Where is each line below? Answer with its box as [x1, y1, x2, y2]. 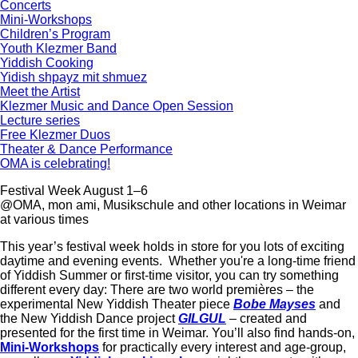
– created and [226, 312, 307, 325]
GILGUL [178, 312, 226, 325]
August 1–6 [81, 184, 148, 197]
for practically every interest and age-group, [99, 340, 346, 354]
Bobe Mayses [233, 297, 316, 311]
